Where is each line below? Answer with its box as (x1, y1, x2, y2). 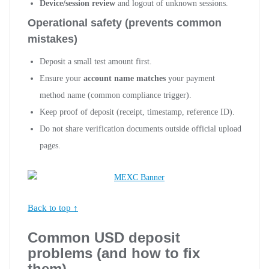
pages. (40, 141, 61, 150)
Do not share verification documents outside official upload (40, 124, 241, 133)
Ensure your (40, 73, 83, 83)
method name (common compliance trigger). (40, 90, 192, 100)
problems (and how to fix (28, 244, 200, 261)
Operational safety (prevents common (28, 16, 222, 29)
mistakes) (28, 32, 77, 45)
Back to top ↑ (28, 202, 78, 213)
